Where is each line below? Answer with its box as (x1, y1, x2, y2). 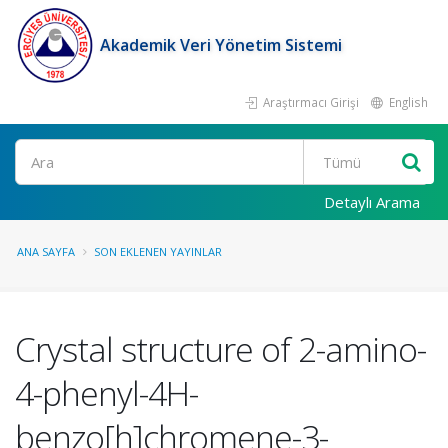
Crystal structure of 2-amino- (15, 326, 426, 372)
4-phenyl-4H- (15, 370, 198, 416)
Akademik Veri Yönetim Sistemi (100, 34, 342, 56)
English (386, 94, 428, 110)
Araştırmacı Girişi (260, 94, 359, 110)
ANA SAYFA (17, 244, 75, 259)
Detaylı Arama (324, 192, 420, 212)
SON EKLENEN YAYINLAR (94, 244, 222, 259)
